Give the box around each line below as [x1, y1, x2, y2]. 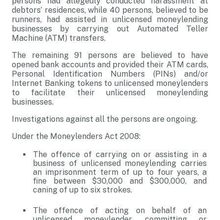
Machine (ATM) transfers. [12, 33, 106, 43]
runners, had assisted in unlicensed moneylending [12, 15, 208, 24]
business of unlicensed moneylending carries [33, 159, 207, 168]
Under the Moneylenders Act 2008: [12, 132, 140, 141]
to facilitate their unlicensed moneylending [12, 88, 208, 97]
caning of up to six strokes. [33, 185, 132, 194]
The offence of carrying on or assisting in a [33, 150, 207, 159]
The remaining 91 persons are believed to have [12, 51, 208, 60]
